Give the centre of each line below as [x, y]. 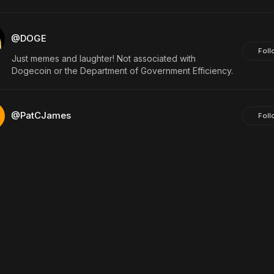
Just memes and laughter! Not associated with [103, 58]
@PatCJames [41, 115]
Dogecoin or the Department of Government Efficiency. [122, 71]
